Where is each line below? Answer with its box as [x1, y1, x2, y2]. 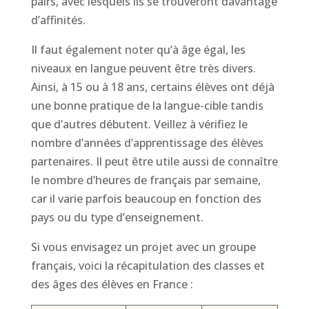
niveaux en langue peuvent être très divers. [30, 61, 256, 76]
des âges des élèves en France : [30, 277, 193, 292]
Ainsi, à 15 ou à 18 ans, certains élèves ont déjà [30, 79, 275, 94]
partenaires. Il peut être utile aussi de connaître [30, 154, 278, 169]
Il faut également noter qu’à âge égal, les [30, 42, 246, 57]
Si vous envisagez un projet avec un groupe [30, 239, 256, 255]
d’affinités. [30, 12, 86, 28]
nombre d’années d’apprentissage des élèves [30, 135, 263, 150]
